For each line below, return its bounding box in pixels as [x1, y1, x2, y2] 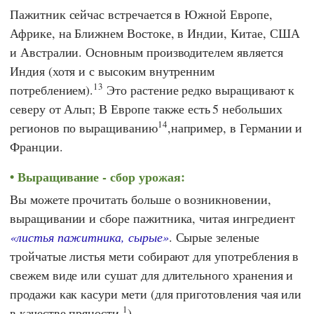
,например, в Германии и [167, 118, 303, 136]
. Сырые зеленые [168, 228, 259, 246]
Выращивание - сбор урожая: [17, 167, 185, 186]
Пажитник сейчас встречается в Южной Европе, [10, 5, 273, 22]
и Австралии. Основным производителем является [10, 43, 283, 60]
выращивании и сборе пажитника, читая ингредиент [10, 210, 295, 227]
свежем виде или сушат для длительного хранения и [10, 266, 294, 284]
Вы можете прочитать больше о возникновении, [10, 191, 271, 208]
